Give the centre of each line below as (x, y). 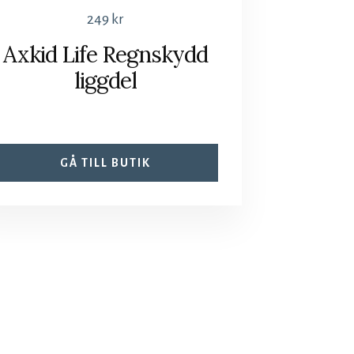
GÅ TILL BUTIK (106, 162)
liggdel (106, 80)
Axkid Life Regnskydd (106, 54)
